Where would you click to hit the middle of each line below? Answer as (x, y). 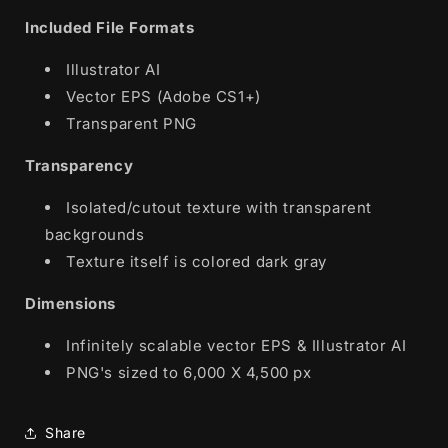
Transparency (79, 165)
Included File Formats (110, 27)
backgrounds (95, 234)
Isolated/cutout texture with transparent (219, 207)
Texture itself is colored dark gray (196, 261)
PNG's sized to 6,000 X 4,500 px (189, 372)
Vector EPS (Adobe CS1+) (163, 96)
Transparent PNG (131, 123)
